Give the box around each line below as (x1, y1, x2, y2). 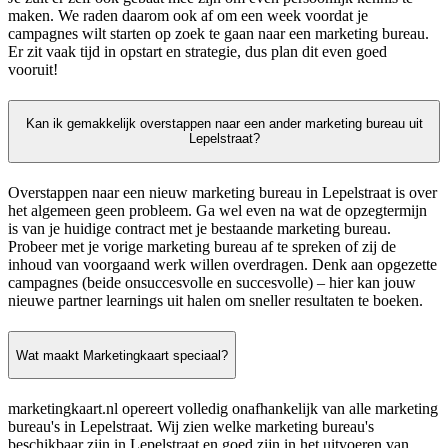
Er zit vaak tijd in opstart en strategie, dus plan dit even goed (8, 42, 387, 60)
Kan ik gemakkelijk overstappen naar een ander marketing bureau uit (25, 116, 423, 132)
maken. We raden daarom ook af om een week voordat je (8, 6, 368, 24)
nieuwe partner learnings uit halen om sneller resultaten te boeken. (8, 292, 423, 310)
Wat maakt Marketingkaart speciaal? (16, 347, 228, 363)
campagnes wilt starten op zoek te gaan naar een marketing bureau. (8, 24, 429, 42)
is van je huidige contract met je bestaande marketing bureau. (8, 220, 391, 238)
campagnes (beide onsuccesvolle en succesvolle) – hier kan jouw (8, 274, 416, 292)
